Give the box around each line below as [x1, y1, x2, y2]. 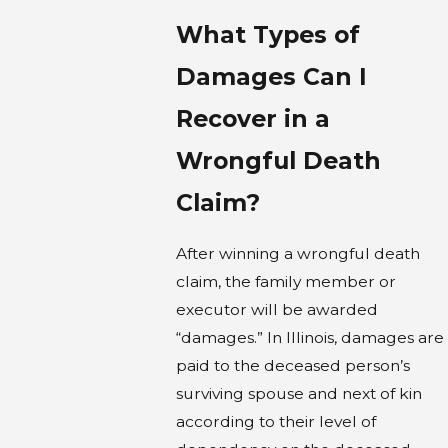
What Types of [175, 19, 360, 49]
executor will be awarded [175, 299, 378, 319]
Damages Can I [175, 61, 367, 91]
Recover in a [175, 103, 330, 133]
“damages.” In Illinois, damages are [175, 327, 444, 347]
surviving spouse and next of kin [175, 383, 422, 403]
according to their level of [175, 411, 376, 431]
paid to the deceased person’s [175, 355, 410, 375]
